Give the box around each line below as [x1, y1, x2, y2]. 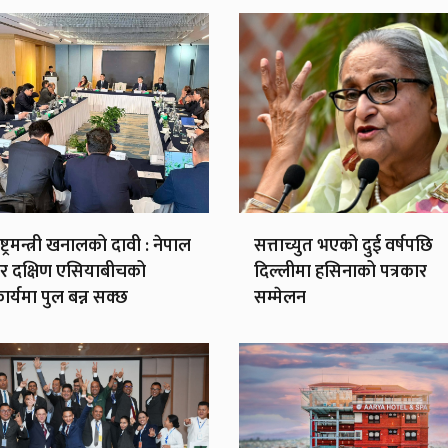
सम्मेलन [253, 282, 306, 313]
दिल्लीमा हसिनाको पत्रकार [253, 256, 427, 287]
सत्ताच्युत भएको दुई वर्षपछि [253, 230, 433, 261]
